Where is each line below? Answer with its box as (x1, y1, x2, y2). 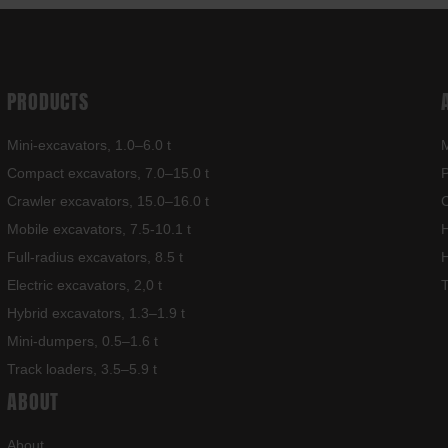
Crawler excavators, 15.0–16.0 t (7, 193, 210, 210)
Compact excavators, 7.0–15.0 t (7, 165, 210, 182)
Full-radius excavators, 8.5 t (7, 249, 184, 266)
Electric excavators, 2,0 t (7, 277, 163, 294)
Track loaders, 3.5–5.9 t (7, 361, 158, 378)
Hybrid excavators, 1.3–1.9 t (7, 305, 186, 322)
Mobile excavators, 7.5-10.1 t (7, 221, 192, 238)
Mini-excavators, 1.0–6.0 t (7, 137, 172, 154)
